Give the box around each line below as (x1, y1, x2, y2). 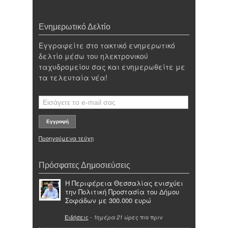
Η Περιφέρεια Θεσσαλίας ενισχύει (65, 178, 183, 188)
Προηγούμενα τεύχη (39, 133, 94, 142)
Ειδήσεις (65, 213, 89, 221)
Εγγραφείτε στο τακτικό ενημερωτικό (39, 40, 175, 51)
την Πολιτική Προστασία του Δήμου (65, 186, 179, 196)
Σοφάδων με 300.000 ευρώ (65, 195, 151, 205)
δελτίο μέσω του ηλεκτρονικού (39, 51, 148, 62)
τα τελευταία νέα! (39, 72, 107, 83)
